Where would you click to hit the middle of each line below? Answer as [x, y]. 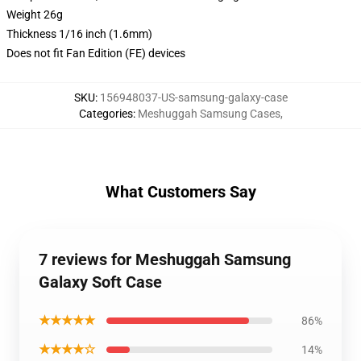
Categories [106, 114]
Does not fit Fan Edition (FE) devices [96, 53]
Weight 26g [35, 15]
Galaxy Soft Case [100, 282]
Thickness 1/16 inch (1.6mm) [79, 34]
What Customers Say [180, 192]
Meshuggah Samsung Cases [209, 114]
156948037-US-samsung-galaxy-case [193, 98]
